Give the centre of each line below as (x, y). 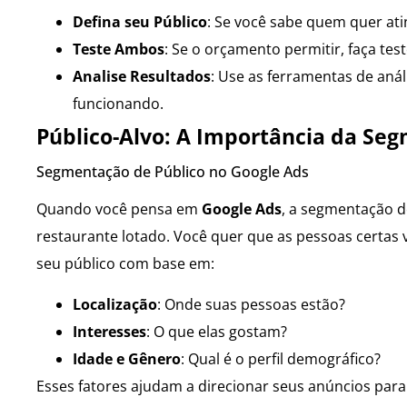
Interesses (109, 331)
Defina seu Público (140, 22)
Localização (115, 304)
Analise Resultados (142, 77)
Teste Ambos (119, 50)
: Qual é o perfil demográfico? (281, 358)
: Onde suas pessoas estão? (251, 304)
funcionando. (118, 104)
